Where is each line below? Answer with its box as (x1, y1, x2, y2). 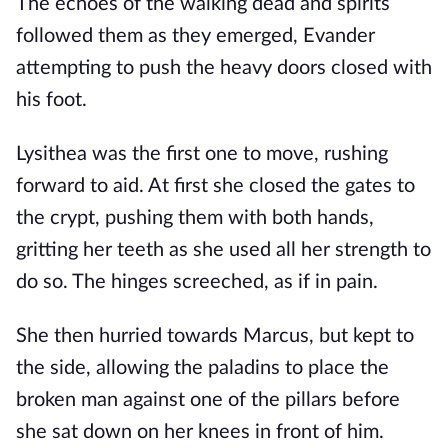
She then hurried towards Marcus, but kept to (16, 326, 414, 346)
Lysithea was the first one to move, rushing (16, 144, 388, 164)
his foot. (16, 90, 87, 110)
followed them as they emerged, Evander (16, 26, 375, 46)
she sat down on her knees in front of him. (16, 422, 389, 442)
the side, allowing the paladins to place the (16, 358, 389, 378)
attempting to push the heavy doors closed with (16, 58, 432, 78)
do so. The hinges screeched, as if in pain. (16, 272, 378, 292)
